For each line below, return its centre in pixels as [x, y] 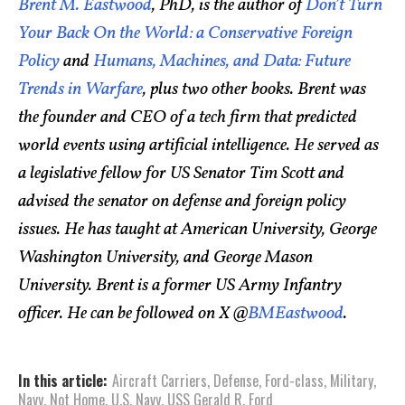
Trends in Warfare [80, 89]
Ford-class [294, 380]
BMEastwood [296, 313]
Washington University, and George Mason [165, 257]
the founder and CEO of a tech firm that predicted [188, 117]
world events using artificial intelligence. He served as [198, 145]
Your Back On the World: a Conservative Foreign [185, 33]
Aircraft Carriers [160, 380]
